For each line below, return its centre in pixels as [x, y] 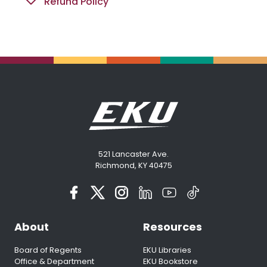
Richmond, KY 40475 [133, 166]
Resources [173, 227]
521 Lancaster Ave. [133, 154]
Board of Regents [48, 250]
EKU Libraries [167, 250]
